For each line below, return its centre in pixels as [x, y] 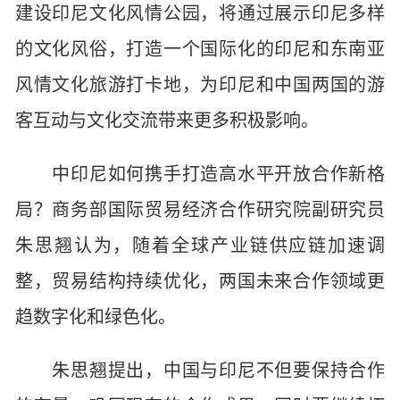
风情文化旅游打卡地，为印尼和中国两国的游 [200, 85]
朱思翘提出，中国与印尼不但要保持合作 [200, 371]
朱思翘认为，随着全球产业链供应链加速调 [200, 246]
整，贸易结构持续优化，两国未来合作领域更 [200, 281]
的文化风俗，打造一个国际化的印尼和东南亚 [200, 49]
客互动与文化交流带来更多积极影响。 [167, 121]
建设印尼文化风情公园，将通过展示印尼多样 [200, 13]
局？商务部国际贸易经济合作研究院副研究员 [200, 210]
